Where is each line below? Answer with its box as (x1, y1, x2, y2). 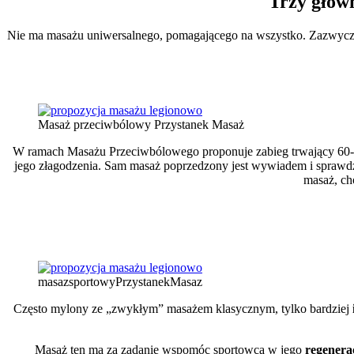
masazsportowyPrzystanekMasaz (38, 275, 202, 289)
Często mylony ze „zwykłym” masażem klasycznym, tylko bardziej (13, 302, 352, 316)
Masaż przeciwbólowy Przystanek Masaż (38, 117, 244, 131)
